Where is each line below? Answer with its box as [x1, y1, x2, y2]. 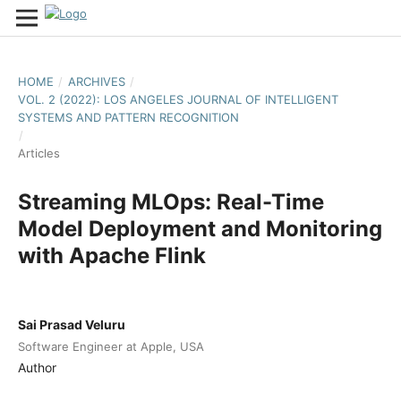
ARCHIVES [67, 73, 125, 89]
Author [17, 359, 56, 375]
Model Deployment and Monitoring [17, 215, 382, 242]
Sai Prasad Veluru [17, 316, 125, 332]
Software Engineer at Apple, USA [17, 338, 204, 354]
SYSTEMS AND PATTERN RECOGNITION [17, 109, 239, 124]
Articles [17, 145, 60, 160]
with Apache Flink [17, 242, 206, 269]
